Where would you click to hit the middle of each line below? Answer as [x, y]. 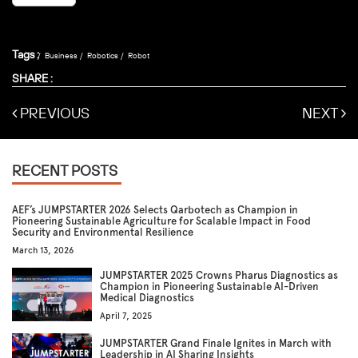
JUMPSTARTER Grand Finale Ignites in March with [216, 343]
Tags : [26, 54]
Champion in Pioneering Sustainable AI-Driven [209, 286]
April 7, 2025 [126, 316]
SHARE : [32, 78]
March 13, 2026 [43, 251]
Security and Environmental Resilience [103, 232]
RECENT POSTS [65, 171]
